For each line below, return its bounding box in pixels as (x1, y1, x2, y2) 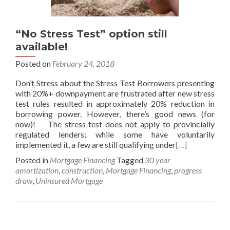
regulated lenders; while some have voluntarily (15, 129, 215, 139)
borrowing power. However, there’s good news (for (15, 109, 215, 119)
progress (174, 165, 202, 175)
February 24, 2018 (52, 59, 114, 68)
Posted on (15, 59, 52, 68)
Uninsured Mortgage (35, 176, 103, 185)
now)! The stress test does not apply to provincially (15, 119, 215, 129)
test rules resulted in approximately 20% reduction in (15, 99, 215, 108)
